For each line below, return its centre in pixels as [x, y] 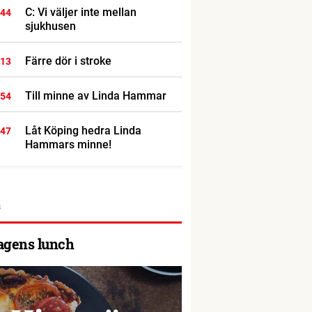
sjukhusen [50, 26]
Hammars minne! [68, 145]
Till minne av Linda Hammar [95, 96]
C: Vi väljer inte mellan [80, 12]
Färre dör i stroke [68, 61]
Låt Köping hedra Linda [83, 131]
